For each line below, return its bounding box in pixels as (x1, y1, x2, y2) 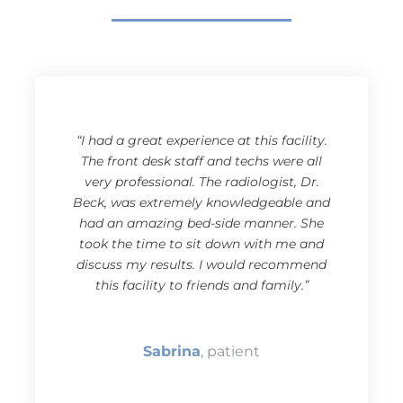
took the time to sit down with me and (79, 236, 324, 253)
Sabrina (143, 343, 201, 361)
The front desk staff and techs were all (81, 153, 322, 170)
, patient (201, 343, 260, 361)
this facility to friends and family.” (94, 277, 309, 294)
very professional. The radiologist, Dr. (84, 174, 319, 191)
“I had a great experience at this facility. (76, 132, 327, 149)
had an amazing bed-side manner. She (79, 215, 324, 232)
